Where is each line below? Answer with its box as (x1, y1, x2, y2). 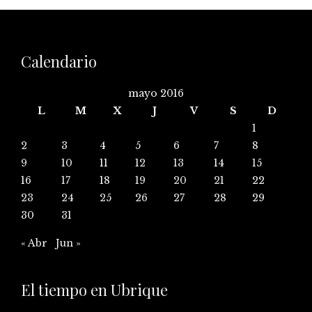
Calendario (21, 50, 97, 72)
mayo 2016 (128, 86, 184, 100)
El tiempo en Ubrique (21, 279, 168, 300)
